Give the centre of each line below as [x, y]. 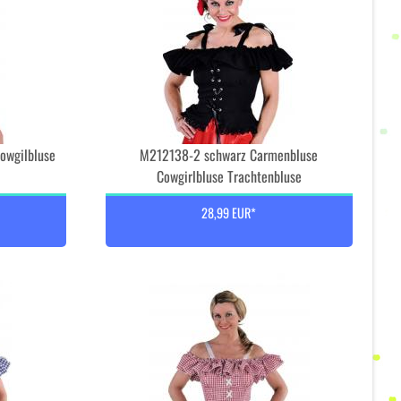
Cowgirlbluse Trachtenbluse [229, 176]
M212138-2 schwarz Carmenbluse [229, 155]
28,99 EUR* [229, 213]
